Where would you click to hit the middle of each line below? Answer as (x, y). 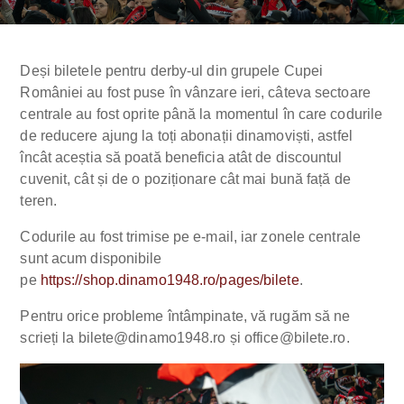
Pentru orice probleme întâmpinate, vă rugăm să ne (185, 316)
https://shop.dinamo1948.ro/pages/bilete (170, 280)
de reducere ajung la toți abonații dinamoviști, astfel (186, 135)
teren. (39, 200)
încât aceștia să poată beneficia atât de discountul (181, 157)
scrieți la (49, 337)
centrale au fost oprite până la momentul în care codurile (202, 114)
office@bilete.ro (295, 337)
